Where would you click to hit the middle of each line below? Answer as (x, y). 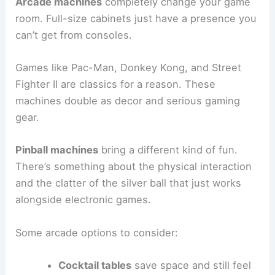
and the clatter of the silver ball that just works (129, 183)
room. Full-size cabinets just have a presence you (136, 18)
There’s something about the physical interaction (134, 167)
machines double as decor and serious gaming (128, 101)
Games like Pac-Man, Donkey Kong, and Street (129, 68)
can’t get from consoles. (74, 35)
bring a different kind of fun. (168, 150)
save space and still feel (191, 265)
